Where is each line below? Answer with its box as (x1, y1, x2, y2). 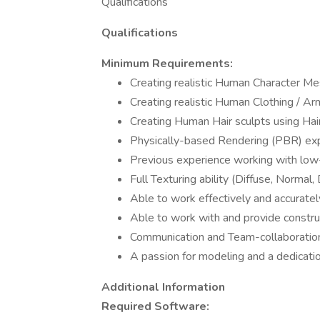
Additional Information (101, 279, 225, 295)
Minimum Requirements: (101, 56, 233, 71)
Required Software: (101, 299, 209, 314)
